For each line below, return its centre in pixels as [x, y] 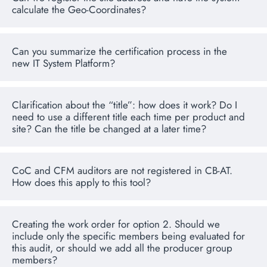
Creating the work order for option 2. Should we [116, 224]
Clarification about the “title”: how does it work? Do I [125, 105]
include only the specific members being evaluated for [128, 236]
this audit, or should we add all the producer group [122, 248]
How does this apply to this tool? [81, 183]
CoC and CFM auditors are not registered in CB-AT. [122, 171]
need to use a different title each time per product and [128, 117]
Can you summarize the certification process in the [119, 52]
